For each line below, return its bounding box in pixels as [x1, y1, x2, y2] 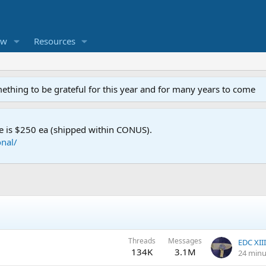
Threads [128, 236, 156, 246]
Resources [33, 35, 75, 47]
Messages [168, 236, 202, 246]
